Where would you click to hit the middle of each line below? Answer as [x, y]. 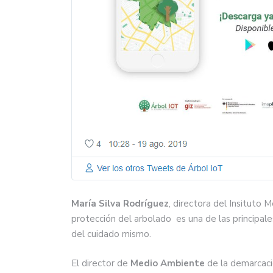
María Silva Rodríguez [120, 204]
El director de [101, 263]
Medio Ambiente [168, 263]
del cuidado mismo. [111, 234]
